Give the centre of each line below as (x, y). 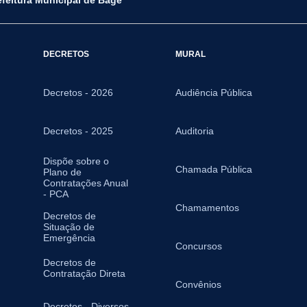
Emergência (69, 237)
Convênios (198, 284)
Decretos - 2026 (78, 92)
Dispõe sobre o (76, 161)
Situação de (69, 226)
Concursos (198, 246)
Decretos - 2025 (78, 131)
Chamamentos (207, 207)
